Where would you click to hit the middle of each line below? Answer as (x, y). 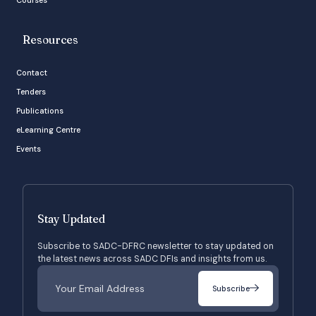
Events (29, 148)
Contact (32, 72)
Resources (50, 39)
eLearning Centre (48, 129)
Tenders (31, 91)
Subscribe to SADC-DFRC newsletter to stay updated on (156, 246)
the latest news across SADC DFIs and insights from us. (152, 259)
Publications (40, 110)
